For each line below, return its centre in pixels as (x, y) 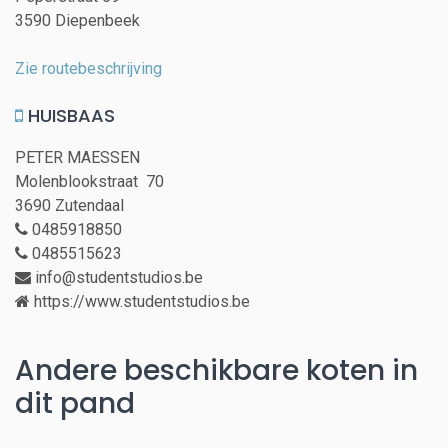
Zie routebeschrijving (88, 69)
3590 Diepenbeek (77, 21)
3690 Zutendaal (69, 206)
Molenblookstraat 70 (93, 182)
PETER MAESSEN (77, 158)
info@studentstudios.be (117, 278)
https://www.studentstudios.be (140, 302)
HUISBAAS (69, 116)
